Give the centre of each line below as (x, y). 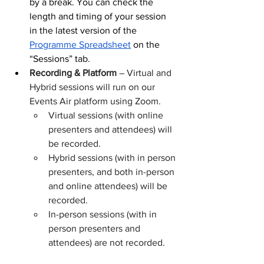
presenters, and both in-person (113, 171)
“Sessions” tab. (60, 58)
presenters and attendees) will (111, 129)
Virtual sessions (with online (107, 115)
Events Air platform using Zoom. (96, 101)
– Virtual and (145, 72)
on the (146, 44)
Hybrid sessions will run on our (93, 87)
